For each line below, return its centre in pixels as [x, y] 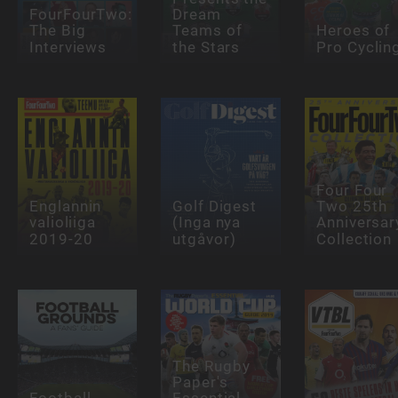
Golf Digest [215, 207]
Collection [354, 239]
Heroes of [353, 31]
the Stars [207, 47]
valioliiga [63, 223]
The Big [57, 31]
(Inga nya [207, 223]
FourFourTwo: [81, 15]
